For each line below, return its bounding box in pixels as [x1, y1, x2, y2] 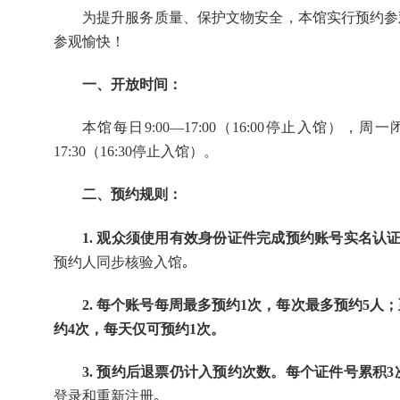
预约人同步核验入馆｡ [54, 254, 189, 270]
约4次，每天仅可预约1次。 [54, 321, 225, 337]
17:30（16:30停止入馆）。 [54, 144, 218, 160]
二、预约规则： [82, 187, 182, 203]
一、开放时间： [82, 76, 182, 92]
